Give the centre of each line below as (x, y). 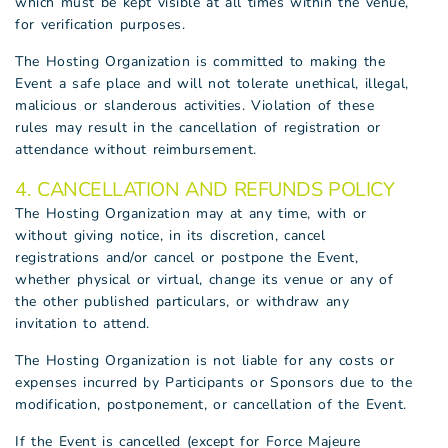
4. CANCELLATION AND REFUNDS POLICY (204, 189)
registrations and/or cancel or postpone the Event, (186, 257)
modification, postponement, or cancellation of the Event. (211, 404)
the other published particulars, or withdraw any (182, 301)
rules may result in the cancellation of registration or (198, 127)
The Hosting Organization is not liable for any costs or (204, 360)
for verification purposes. (100, 24)
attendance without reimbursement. (136, 149)
